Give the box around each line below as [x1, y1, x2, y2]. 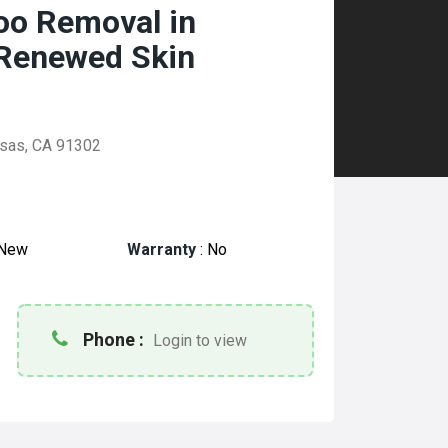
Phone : [83, 329, 145, 350]
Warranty [127, 240, 197, 259]
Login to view [153, 331, 248, 350]
